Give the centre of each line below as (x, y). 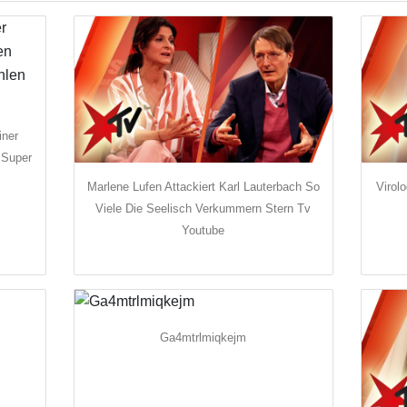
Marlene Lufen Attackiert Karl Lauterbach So (203, 187)
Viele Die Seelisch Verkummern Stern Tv (203, 209)
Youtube (203, 231)
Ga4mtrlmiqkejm (203, 338)
